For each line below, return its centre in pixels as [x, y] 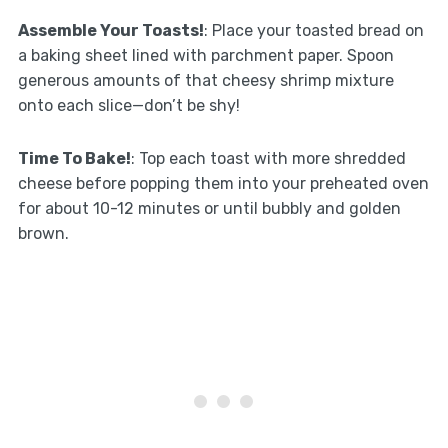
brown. [43, 233]
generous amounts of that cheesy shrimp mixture [205, 80]
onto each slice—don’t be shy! [128, 105]
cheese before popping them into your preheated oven [223, 183]
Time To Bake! [74, 158]
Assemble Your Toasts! [110, 30]
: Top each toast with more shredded [268, 158]
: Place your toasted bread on [313, 30]
